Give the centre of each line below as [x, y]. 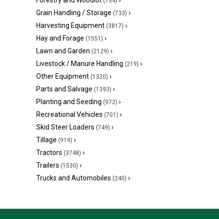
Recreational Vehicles [69, 115]
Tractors [49, 153]
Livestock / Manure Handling [80, 64]
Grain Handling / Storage [74, 13]
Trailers [48, 165]
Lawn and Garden [63, 51]
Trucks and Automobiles [74, 178]
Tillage [46, 140]
